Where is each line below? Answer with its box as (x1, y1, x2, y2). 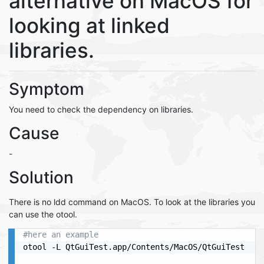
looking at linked (9, 13, 170, 38)
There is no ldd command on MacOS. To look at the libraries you (9, 197, 255, 207)
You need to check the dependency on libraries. (9, 104, 193, 114)
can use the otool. (9, 209, 77, 219)
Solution (9, 167, 74, 187)
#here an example (23, 230, 98, 239)
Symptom (9, 79, 84, 99)
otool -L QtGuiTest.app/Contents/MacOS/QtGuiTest (23, 242, 245, 252)
